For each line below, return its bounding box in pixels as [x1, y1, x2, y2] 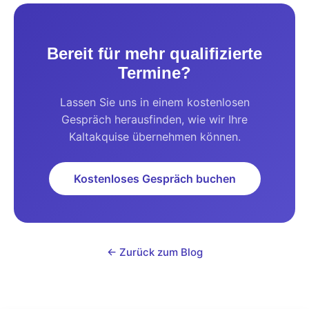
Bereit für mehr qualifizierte [47, 44, 262, 63]
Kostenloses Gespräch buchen [73, 172, 236, 186]
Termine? [118, 63, 191, 83]
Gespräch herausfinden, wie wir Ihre [61, 112, 248, 127]
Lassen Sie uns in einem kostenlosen [59, 95, 250, 110]
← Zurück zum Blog [106, 246, 203, 259]
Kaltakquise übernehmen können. [68, 130, 241, 144]
